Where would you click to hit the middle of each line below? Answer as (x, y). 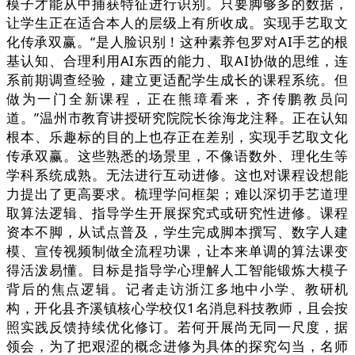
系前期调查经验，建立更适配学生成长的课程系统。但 (177, 80)
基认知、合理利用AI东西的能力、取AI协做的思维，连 (177, 61)
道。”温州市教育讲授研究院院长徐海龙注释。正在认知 (177, 118)
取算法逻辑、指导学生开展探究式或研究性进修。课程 (177, 213)
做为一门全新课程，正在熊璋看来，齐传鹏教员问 (177, 99)
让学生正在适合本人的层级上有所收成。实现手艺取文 (177, 23)
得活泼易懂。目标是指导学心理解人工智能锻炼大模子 (177, 270)
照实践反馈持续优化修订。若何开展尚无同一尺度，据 (177, 327)
